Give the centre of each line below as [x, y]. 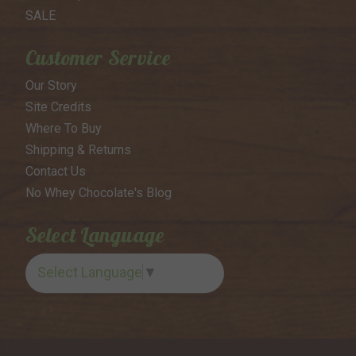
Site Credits [58, 107]
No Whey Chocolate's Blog [98, 193]
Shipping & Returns [78, 150]
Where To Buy [63, 129]
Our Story [51, 86]
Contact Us [55, 172]
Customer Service [98, 58]
